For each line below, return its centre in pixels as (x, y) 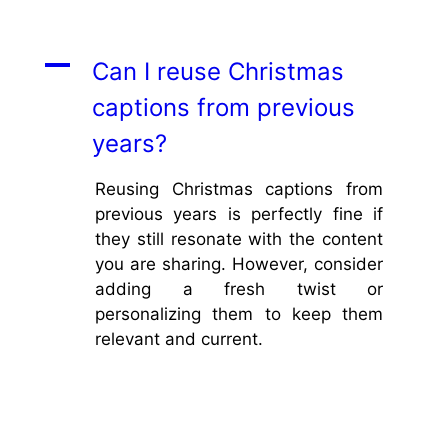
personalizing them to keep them (239, 313)
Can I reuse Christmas (218, 71)
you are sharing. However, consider (239, 263)
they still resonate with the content (239, 238)
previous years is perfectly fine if (239, 213)
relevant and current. (179, 338)
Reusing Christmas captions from (239, 188)
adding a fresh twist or (239, 288)
